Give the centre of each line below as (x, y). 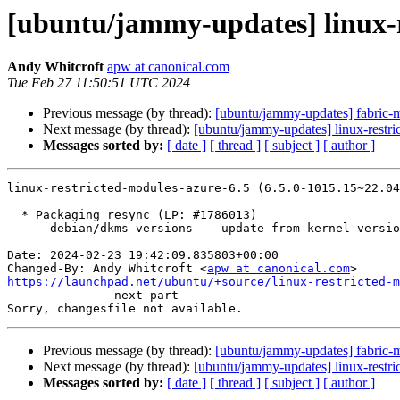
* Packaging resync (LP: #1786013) (14, 215)
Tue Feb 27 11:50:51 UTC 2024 (99, 83)
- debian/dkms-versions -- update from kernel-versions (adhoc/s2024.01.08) (21, 229)
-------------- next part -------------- (146, 296)
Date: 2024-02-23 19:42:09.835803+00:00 (143, 255)
